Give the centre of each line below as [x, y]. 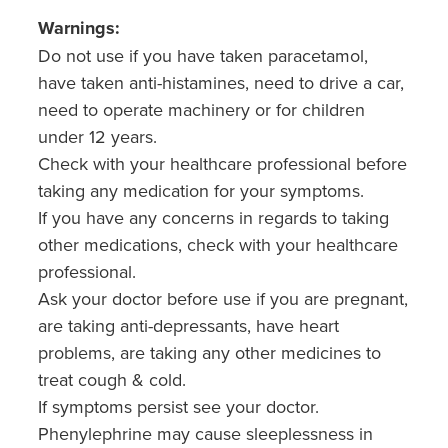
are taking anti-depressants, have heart [188, 325]
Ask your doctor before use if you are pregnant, [223, 298]
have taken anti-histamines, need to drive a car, [221, 82]
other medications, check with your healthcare [218, 244]
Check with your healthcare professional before [222, 163]
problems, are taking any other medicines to [209, 352]
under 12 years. [97, 136]
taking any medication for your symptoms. [201, 190]
